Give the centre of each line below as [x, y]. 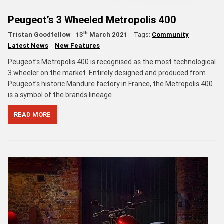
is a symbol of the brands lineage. [61, 95]
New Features [77, 45]
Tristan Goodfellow [39, 34]
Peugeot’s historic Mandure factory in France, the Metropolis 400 [110, 84]
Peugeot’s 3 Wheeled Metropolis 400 [92, 19]
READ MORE [32, 114]
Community [170, 34]
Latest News [28, 45]
